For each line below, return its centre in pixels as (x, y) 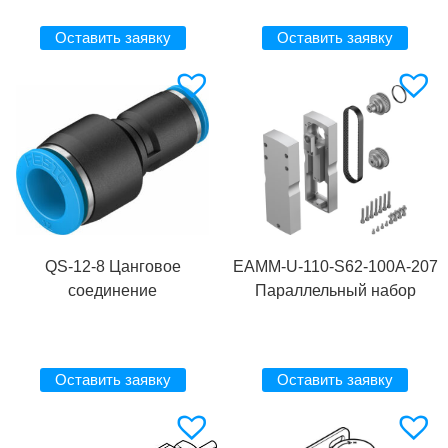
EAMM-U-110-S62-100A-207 (335, 267)
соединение (113, 291)
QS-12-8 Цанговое (112, 267)
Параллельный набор (335, 291)
